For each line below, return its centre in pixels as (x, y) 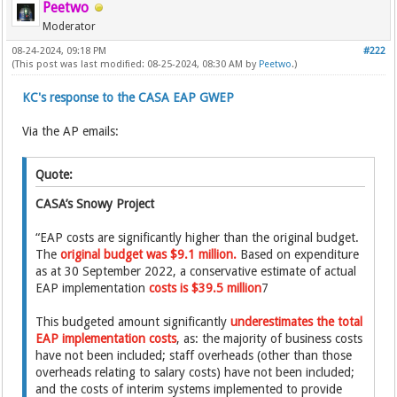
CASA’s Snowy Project (97, 204)
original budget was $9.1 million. (149, 254)
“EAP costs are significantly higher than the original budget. (198, 237)
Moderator (70, 27)
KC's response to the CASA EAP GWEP (128, 97)
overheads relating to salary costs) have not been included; (195, 372)
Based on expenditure (298, 254)
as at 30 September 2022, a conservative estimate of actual (196, 271)
